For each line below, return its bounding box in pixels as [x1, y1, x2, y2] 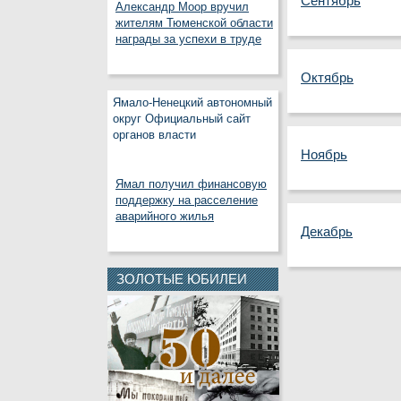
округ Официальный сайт [113, 113, 251, 125]
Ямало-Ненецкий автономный [113, 97, 272, 109]
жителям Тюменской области [115, 17, 273, 30]
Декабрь [301, 225, 353, 239]
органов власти [113, 129, 196, 141]
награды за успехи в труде [115, 33, 261, 46]
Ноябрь [301, 148, 347, 162]
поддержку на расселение [115, 194, 258, 207]
